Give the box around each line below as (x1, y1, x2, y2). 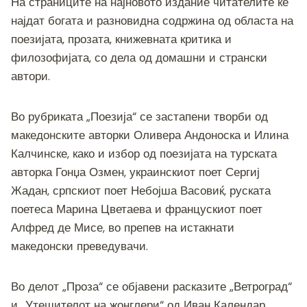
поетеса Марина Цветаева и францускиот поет (11, 201, 262, 217)
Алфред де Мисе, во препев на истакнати (11, 219, 234, 235)
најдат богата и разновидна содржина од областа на (11, 12, 293, 28)
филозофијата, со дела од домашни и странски (11, 49, 267, 65)
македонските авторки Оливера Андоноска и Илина (11, 127, 288, 143)
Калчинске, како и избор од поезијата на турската (11, 145, 277, 161)
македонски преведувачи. (11, 238, 148, 254)
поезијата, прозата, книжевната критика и (11, 31, 232, 47)
